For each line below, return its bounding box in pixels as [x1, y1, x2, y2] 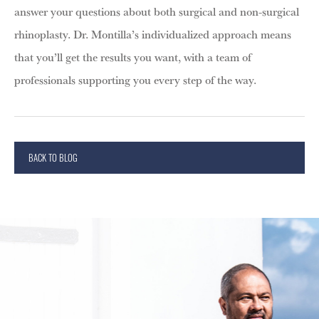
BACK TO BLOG [28, 150, 78, 164]
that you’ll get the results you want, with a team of [14, 48, 251, 66]
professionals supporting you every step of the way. [14, 70, 259, 88]
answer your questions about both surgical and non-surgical [14, 2, 299, 20]
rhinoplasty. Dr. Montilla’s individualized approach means [14, 25, 291, 43]
